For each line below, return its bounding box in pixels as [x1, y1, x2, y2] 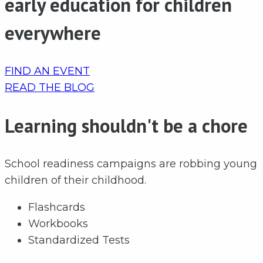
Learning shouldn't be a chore [5, 113, 248, 138]
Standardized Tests [28, 233, 130, 247]
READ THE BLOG [5, 80, 95, 94]
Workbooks [28, 217, 88, 230]
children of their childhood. [5, 173, 149, 187]
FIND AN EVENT [5, 64, 90, 77]
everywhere [5, 20, 101, 45]
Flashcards [28, 200, 85, 214]
